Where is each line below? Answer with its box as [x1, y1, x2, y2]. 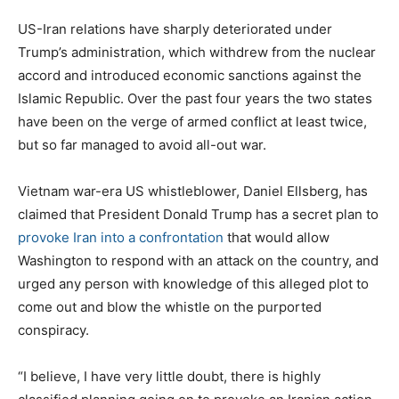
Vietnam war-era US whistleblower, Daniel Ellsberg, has [18, 182, 368, 199]
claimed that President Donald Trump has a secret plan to [18, 205, 379, 223]
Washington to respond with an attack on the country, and [18, 251, 379, 269]
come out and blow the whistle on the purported [18, 297, 322, 315]
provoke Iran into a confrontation [18, 228, 224, 246]
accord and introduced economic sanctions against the [18, 66, 362, 84]
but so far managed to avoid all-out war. [18, 135, 266, 153]
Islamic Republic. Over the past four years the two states [18, 89, 372, 107]
